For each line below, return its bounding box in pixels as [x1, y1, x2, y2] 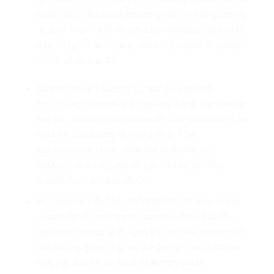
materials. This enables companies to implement [36, 9, 246, 20]
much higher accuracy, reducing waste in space [36, 40, 242, 51]
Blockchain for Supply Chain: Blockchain [36, 83, 213, 94]
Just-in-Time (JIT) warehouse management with [36, 24, 242, 35]
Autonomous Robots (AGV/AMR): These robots [36, 196, 241, 207]
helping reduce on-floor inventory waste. [36, 257, 210, 268]
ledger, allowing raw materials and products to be [36, 113, 248, 124]
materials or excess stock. [36, 174, 148, 185]
